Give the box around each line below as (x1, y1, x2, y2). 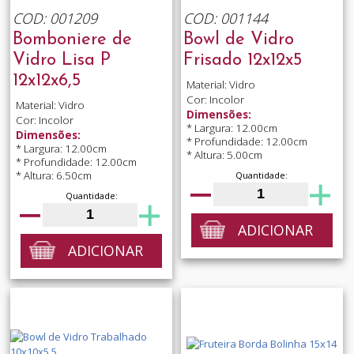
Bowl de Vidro (183, 30, 294, 49)
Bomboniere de (12, 30, 132, 49)
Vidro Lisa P (12, 51, 111, 70)
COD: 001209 (12, 8, 97, 28)
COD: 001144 (183, 8, 268, 28)
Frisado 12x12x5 (183, 51, 302, 70)
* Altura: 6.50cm (15, 168, 92, 183)
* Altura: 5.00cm (186, 148, 262, 163)
